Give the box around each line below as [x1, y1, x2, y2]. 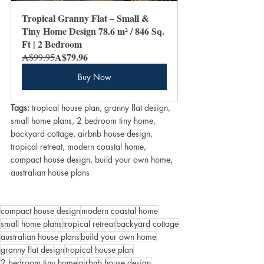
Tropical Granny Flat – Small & [22, 11, 151, 25]
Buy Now [77, 71, 111, 83]
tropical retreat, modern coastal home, [11, 141, 148, 153]
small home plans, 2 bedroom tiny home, [11, 115, 158, 127]
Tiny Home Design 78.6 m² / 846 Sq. [22, 24, 167, 38]
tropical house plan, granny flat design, [29, 102, 173, 114]
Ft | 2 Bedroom [22, 37, 82, 51]
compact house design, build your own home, [11, 154, 175, 166]
